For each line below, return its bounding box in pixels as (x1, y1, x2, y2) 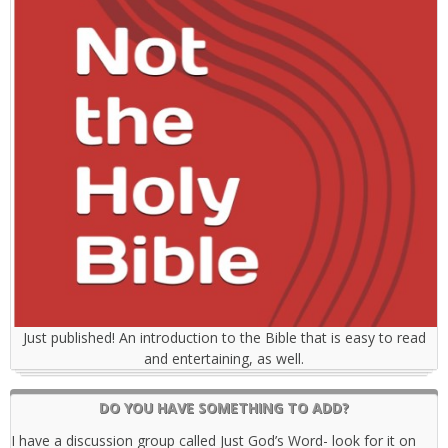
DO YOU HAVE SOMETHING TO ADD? (99, 397, 349, 417)
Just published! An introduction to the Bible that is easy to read (22, 327, 426, 347)
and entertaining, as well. (144, 348, 304, 368)
